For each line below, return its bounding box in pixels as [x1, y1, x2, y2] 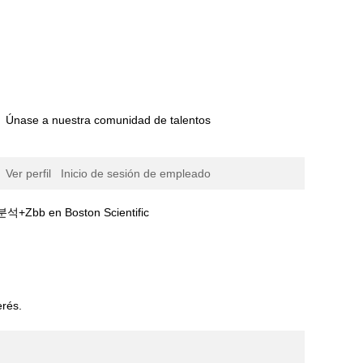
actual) [148, 220, 183, 234]
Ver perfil [6, 166, 52, 180]
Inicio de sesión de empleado [61, 166, 211, 180]
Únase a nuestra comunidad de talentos [6, 113, 211, 126]
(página [148, 204, 187, 218]
